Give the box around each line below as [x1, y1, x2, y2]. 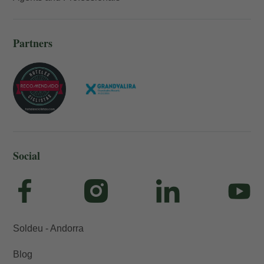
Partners [13, 35, 52, 51]
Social [13, 148, 40, 163]
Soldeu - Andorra [13, 223, 84, 233]
